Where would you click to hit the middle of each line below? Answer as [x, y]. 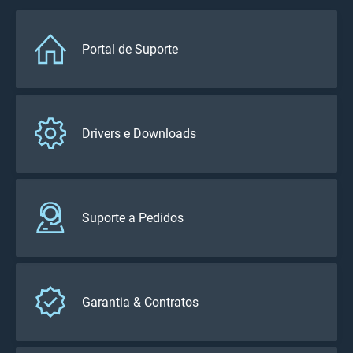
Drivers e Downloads [139, 133]
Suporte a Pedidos [133, 217]
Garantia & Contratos [140, 302]
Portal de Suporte [130, 49]
